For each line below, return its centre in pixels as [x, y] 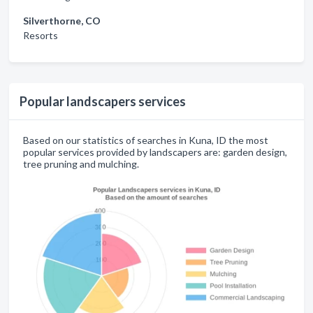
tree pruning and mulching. [81, 164]
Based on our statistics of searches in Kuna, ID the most [146, 140]
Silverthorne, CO [62, 21]
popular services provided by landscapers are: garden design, [155, 152]
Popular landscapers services [103, 102]
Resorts [41, 36]
